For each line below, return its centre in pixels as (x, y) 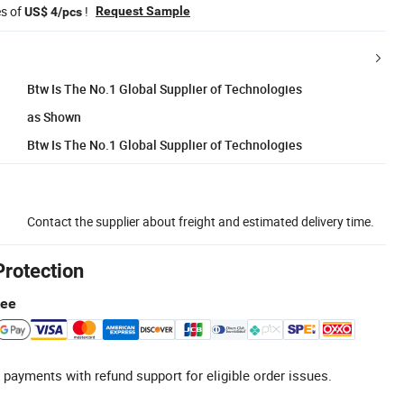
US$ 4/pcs (53, 11)
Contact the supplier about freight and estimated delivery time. (201, 221)
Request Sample (143, 10)
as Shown (54, 116)
